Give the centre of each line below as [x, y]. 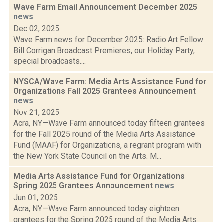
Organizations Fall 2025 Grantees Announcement [105, 91]
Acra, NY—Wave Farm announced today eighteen [96, 208]
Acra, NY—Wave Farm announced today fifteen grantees [109, 123]
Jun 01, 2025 [36, 197]
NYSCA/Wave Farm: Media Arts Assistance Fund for [110, 82]
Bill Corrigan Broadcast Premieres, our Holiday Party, [104, 50]
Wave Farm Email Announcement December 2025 [105, 7]
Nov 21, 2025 [36, 112]
